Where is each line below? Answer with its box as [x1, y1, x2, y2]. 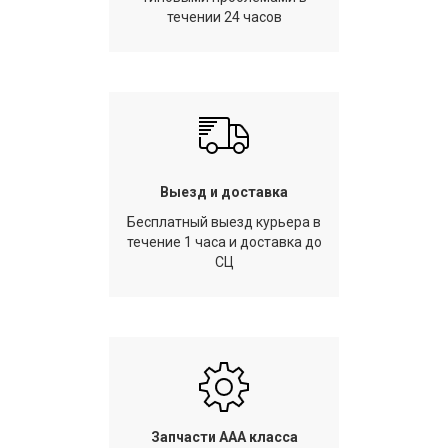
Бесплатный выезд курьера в [127, 214, 321, 230]
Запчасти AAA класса [150, 429, 298, 445]
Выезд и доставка [160, 184, 288, 200]
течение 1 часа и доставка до [126, 234, 322, 250]
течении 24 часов [166, 9, 282, 25]
